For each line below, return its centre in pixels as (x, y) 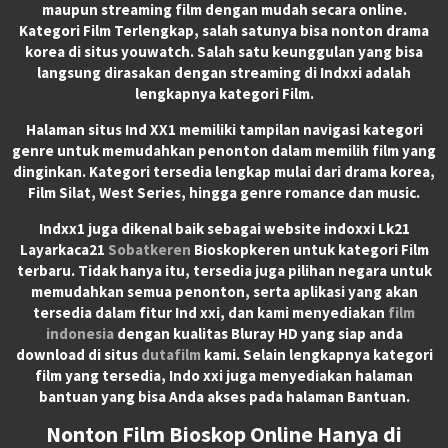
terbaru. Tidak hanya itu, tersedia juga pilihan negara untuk (224, 270)
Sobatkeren (149, 249)
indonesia (79, 333)
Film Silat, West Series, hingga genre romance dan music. (224, 192)
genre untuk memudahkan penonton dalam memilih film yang (224, 150)
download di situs (78, 354)
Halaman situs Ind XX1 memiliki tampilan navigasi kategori (224, 129)
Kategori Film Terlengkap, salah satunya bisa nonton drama (224, 30)
